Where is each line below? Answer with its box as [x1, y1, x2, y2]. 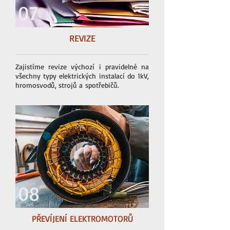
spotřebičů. [85, 81, 119, 89]
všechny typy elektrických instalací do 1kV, [15, 71, 149, 80]
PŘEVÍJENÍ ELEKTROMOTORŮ [31, 213, 133, 224]
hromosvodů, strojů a [15, 81, 85, 89]
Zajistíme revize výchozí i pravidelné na [15, 62, 149, 71]
